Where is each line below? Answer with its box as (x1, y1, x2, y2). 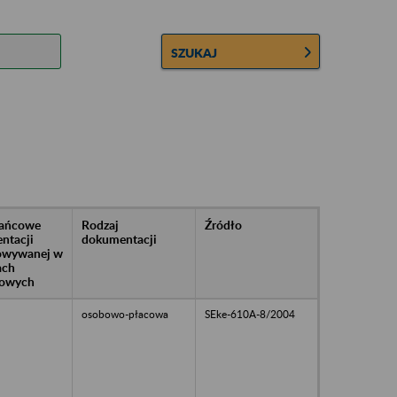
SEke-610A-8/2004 (205, 307, 295, 321)
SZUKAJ (171, 44, 218, 60)
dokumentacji (82, 230, 157, 246)
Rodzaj (82, 216, 119, 232)
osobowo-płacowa (82, 307, 168, 321)
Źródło (205, 216, 242, 232)
